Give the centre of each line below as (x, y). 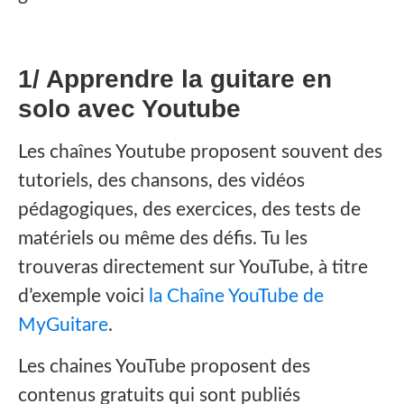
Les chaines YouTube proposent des (164, 367)
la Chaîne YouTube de (234, 296)
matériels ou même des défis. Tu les (163, 238)
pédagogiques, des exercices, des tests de (189, 209)
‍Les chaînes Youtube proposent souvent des (200, 151)
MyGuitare (63, 325)
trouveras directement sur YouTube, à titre (193, 267)
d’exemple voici (81, 296)
